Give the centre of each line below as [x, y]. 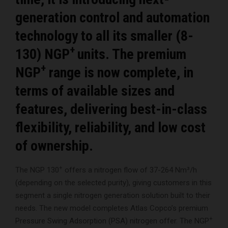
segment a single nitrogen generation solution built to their [113, 195]
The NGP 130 [37, 170]
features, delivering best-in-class [111, 109]
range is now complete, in [120, 72]
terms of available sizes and [95, 91]
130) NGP [42, 54]
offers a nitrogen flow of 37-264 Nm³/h [130, 170]
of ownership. [54, 146]
